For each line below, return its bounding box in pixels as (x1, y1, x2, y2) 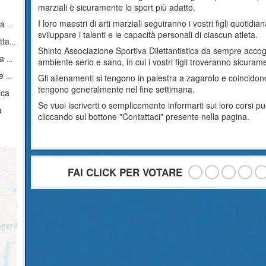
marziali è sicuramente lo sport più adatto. (38, 1, 196, 13)
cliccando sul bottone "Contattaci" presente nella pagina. (38, 110, 250, 122)
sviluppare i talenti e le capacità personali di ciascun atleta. (38, 28, 258, 40)
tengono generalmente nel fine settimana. (38, 83, 195, 95)
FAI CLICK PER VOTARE (67, 165, 182, 179)
